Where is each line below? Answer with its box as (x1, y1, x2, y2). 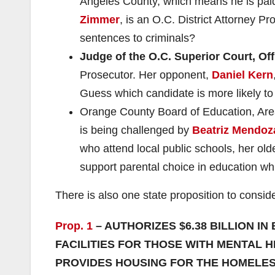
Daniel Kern (212, 68, 273, 81)
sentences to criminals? (80, 31, 195, 44)
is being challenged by (80, 123, 192, 136)
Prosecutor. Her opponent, (80, 68, 212, 81)
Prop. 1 (55, 219, 96, 232)
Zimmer (80, 13, 120, 26)
